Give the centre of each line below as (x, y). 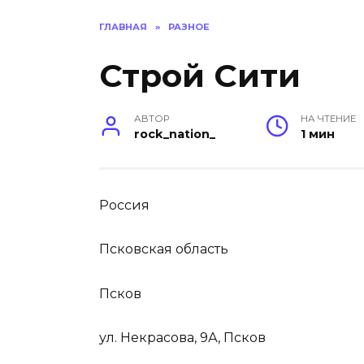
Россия (124, 206)
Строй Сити (200, 76)
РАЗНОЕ (189, 27)
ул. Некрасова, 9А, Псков (182, 337)
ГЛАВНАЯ (123, 27)
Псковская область (164, 249)
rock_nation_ (175, 134)
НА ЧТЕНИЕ (329, 119)
